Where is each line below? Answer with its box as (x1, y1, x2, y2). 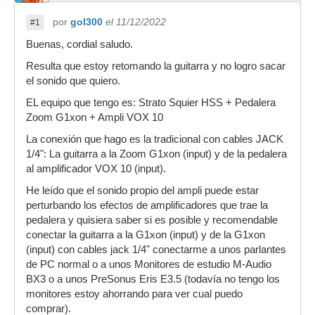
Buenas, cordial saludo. (26, 39, 133, 50)
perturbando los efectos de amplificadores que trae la (26, 200, 268, 211)
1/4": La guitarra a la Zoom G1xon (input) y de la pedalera (26, 148, 287, 160)
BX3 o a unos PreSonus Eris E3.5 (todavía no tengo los (26, 274, 280, 285)
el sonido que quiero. (26, 75, 120, 86)
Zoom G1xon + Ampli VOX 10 (26, 112, 163, 123)
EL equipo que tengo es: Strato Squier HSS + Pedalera (26, 97, 276, 108)
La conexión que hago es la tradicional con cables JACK (26, 134, 283, 145)
